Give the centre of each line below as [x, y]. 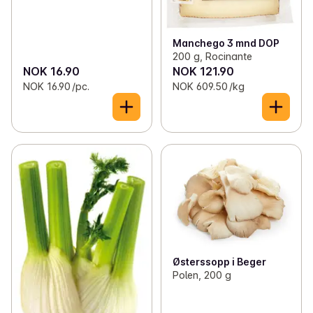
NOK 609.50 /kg [208, 86]
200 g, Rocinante [212, 56]
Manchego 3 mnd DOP [226, 43]
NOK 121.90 [203, 71]
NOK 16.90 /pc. [56, 86]
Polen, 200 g [202, 275]
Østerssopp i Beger [219, 262]
